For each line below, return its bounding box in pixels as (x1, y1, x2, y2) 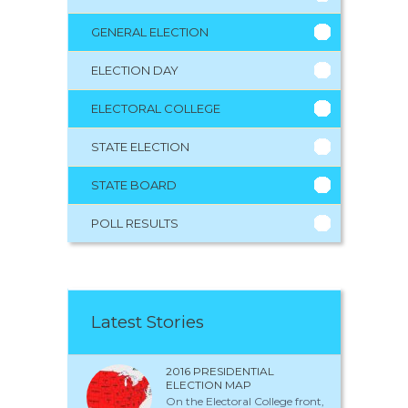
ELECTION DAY (91, 62, 178, 77)
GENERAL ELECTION (91, 24, 209, 39)
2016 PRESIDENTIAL (166, 363, 274, 378)
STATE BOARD (91, 177, 177, 192)
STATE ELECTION (91, 138, 189, 154)
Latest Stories (91, 311, 204, 332)
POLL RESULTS (91, 215, 178, 230)
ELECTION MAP (166, 377, 251, 392)
